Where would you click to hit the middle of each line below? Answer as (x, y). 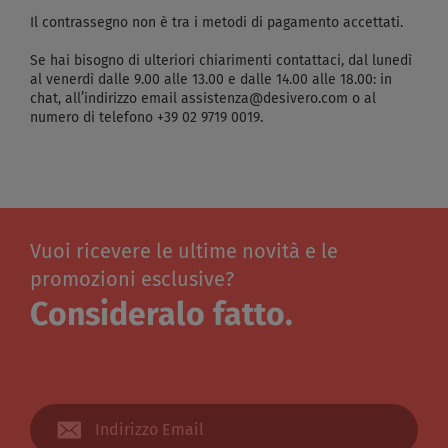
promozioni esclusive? (132, 280)
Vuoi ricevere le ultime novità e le (184, 252)
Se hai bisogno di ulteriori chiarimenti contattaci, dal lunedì (221, 61)
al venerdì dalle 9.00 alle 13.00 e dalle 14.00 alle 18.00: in (211, 80)
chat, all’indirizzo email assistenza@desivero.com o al (203, 99)
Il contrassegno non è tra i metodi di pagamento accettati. (216, 23)
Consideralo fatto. (161, 316)
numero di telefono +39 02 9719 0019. (146, 118)
